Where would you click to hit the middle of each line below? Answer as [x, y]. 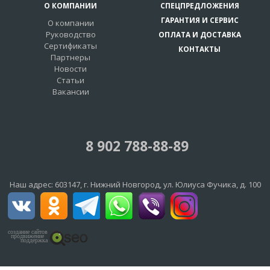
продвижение [29, 236]
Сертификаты [71, 46]
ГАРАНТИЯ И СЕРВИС [199, 20]
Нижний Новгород [125, 185]
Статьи [71, 80]
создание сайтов [28, 232]
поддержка [34, 240]
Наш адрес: [32, 185]
